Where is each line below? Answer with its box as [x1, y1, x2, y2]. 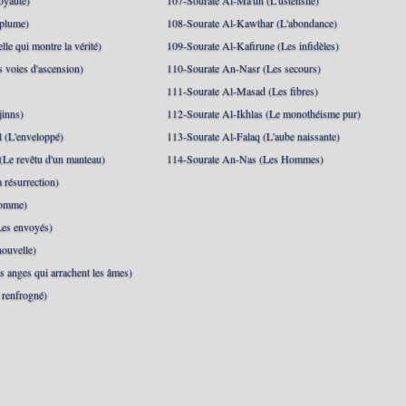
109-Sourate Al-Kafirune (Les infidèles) [167, 38, 340, 53]
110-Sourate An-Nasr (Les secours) [167, 61, 322, 75]
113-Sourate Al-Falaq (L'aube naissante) [167, 129, 341, 143]
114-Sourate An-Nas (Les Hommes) [167, 151, 324, 166]
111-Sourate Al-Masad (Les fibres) [167, 83, 319, 98]
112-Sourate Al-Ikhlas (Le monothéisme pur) [167, 106, 362, 121]
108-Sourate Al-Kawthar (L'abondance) [167, 15, 338, 30]
